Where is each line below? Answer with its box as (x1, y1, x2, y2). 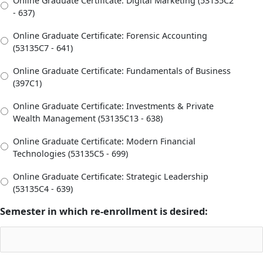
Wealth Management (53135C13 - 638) (13, 112, 163, 124)
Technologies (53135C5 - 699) (13, 147, 128, 159)
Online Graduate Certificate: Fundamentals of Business (13, 65, 231, 76)
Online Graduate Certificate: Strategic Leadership (13, 170, 208, 182)
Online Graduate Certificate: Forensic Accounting (13, 29, 207, 41)
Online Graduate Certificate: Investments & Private (13, 100, 214, 112)
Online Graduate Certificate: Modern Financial (13, 135, 195, 147)
